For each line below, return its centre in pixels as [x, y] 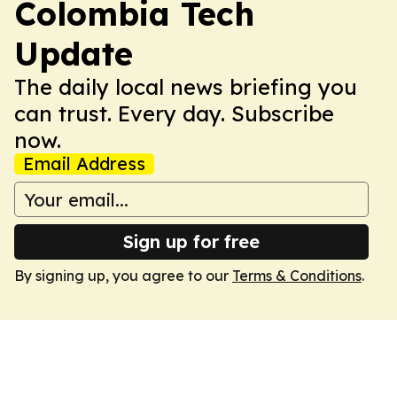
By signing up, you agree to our [123, 276]
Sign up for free [191, 241]
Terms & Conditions [297, 276]
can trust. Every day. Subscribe [174, 113]
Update [74, 54]
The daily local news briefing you [186, 87]
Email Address [84, 163]
